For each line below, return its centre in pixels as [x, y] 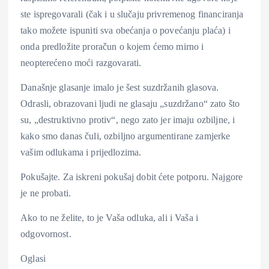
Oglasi [33, 259]
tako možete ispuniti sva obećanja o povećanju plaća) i [125, 30]
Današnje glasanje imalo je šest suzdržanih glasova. [120, 87]
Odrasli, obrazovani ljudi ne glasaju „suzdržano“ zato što [130, 103]
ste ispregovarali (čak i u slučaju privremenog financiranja [132, 14]
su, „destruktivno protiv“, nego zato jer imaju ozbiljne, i [128, 119]
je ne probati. [46, 193]
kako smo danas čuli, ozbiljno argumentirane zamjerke [125, 136]
